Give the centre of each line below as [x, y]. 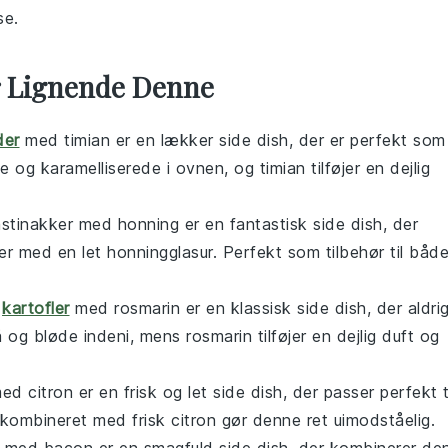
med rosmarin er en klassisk [183, 308]
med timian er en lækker [119, 140]
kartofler [36, 308]
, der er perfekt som [367, 140]
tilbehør [355, 252]
